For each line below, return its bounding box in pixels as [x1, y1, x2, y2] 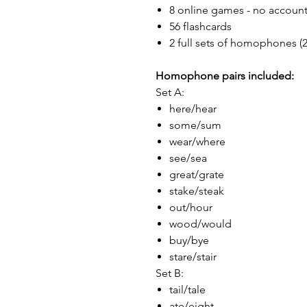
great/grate [169, 168, 224, 181]
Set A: [156, 86, 184, 99]
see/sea [169, 151, 207, 164]
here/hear [169, 102, 217, 115]
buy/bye [169, 234, 209, 247]
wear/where [169, 135, 225, 148]
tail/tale [169, 283, 206, 296]
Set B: [156, 267, 184, 280]
